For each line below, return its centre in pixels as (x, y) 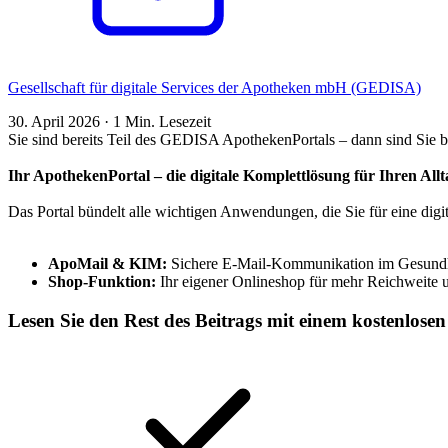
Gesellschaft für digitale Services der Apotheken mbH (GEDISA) (214, 88)
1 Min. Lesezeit (162, 122)
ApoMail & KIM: (107, 264)
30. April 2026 (56, 122)
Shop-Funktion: (102, 282)
